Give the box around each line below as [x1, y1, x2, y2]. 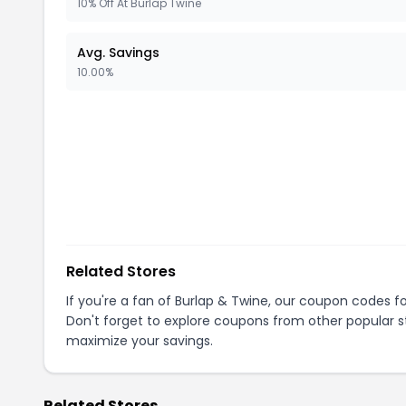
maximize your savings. [66, 332, 213, 350]
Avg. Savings [77, 43, 159, 62]
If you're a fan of [66, 292, 175, 310]
